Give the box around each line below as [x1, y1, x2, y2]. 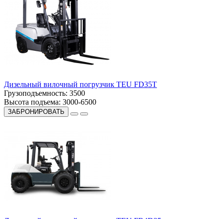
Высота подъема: [4, 97, 61, 106]
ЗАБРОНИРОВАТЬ [8, 108, 65, 115]
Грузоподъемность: [4, 88, 67, 97]
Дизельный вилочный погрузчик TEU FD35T [4, 80, 157, 88]
